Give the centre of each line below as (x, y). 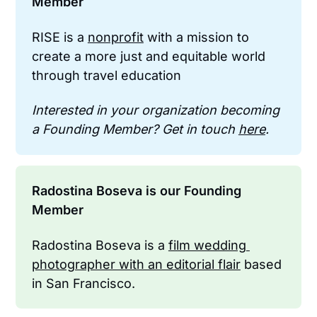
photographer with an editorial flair (136, 264)
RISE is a (59, 37)
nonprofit (115, 37)
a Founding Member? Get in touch (135, 129)
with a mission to (196, 37)
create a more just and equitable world (148, 56)
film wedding (207, 245)
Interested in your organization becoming (155, 110)
